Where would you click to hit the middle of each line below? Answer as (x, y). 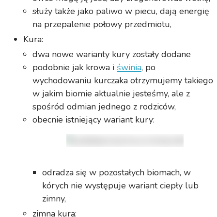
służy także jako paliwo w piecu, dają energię (121, 11)
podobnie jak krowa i (75, 68)
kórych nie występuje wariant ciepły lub (121, 186)
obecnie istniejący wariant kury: (94, 120)
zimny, (54, 199)
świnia (129, 68)
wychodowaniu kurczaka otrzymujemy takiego (123, 81)
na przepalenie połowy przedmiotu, (102, 24)
